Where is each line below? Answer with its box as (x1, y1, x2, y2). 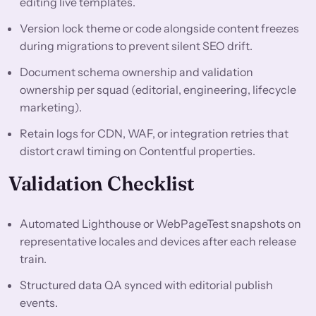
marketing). (20, 100, 82, 115)
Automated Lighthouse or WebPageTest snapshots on (20, 217, 301, 231)
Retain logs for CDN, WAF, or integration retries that (20, 126, 288, 141)
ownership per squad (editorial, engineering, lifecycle (20, 83, 296, 97)
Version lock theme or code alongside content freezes (20, 21, 299, 36)
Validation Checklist (8, 171, 195, 196)
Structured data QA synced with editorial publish (20, 278, 273, 293)
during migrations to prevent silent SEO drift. (20, 39, 253, 54)
